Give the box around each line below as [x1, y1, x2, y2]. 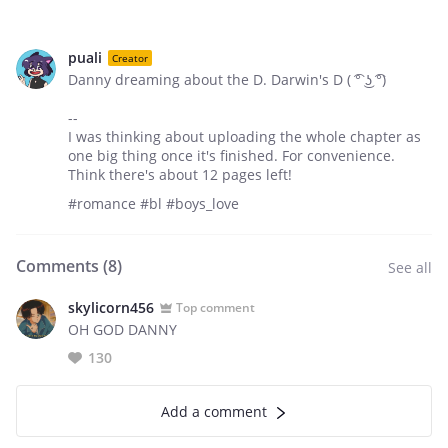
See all [388, 258, 432, 277]
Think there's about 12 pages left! [68, 165, 292, 184]
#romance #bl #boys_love [68, 194, 239, 213]
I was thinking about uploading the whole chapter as [68, 127, 421, 146]
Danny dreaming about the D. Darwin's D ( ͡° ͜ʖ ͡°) [68, 70, 386, 89]
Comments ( [16, 255, 108, 277]
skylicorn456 [68, 298, 154, 317]
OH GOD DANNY [68, 320, 177, 339]
